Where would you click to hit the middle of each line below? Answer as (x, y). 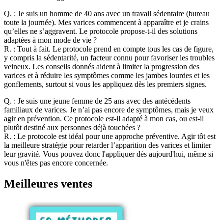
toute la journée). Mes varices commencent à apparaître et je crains (106, 23)
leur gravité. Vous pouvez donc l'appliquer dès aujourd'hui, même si (109, 154)
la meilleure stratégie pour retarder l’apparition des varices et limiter (108, 145)
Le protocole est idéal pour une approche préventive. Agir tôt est (116, 137)
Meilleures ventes (48, 183)
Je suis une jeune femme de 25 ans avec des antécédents (104, 101)
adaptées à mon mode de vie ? (50, 40)
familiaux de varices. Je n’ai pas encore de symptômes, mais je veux (109, 110)
